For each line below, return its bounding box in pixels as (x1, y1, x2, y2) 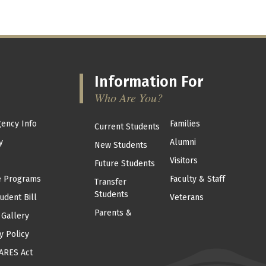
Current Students (94, 121, 160, 132)
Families (169, 118, 200, 129)
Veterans (169, 192, 204, 202)
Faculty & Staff (169, 173, 225, 184)
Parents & (94, 207, 132, 218)
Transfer (94, 176, 126, 187)
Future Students (94, 158, 155, 169)
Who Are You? (94, 89, 163, 105)
